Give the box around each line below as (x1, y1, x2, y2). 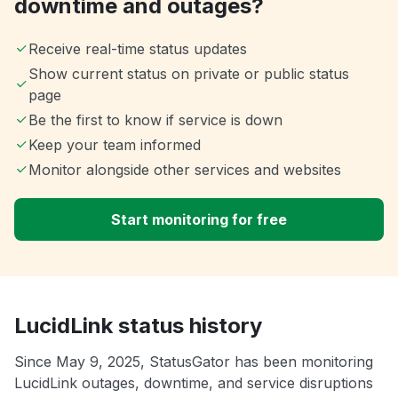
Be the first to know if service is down (28, 111, 283, 130)
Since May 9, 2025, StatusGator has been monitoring (14, 353, 373, 371)
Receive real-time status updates (28, 40, 247, 59)
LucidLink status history (14, 313, 262, 339)
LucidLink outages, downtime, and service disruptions (14, 374, 373, 393)
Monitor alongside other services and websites (28, 161, 341, 179)
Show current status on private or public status (28, 65, 349, 84)
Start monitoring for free (111, 211, 287, 229)
